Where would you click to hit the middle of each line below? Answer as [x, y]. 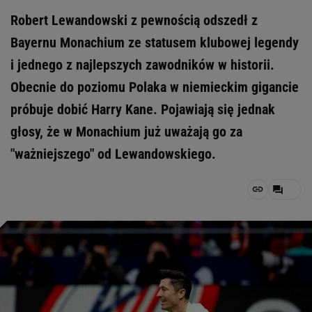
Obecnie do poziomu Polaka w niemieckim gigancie [155, 87]
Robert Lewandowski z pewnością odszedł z [134, 20]
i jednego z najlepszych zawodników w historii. [142, 65]
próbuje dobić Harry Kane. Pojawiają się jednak [143, 109]
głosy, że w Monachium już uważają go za [126, 132]
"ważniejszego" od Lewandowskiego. [113, 154]
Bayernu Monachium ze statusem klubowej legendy [155, 42]
